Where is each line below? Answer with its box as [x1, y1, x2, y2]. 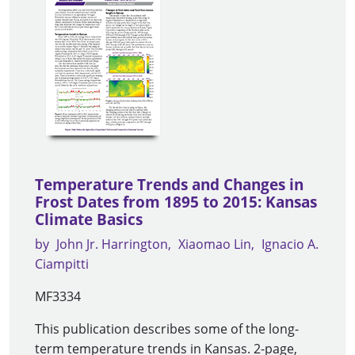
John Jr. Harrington [56, 235, 168, 254]
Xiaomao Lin [178, 235, 251, 254]
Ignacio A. [261, 235, 319, 254]
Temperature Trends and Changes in [35, 174, 303, 196]
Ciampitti [35, 255, 89, 273]
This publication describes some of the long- [35, 320, 299, 338]
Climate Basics [35, 209, 143, 231]
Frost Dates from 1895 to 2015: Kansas [35, 192, 317, 213]
